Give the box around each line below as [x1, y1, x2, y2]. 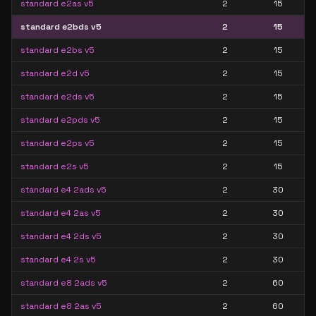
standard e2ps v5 [20, 138, 95, 149]
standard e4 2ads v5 [20, 184, 107, 195]
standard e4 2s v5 [20, 254, 96, 265]
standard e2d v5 [20, 68, 90, 79]
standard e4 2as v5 [20, 207, 101, 219]
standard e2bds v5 [20, 21, 102, 32]
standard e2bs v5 [20, 44, 95, 56]
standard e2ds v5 [20, 91, 95, 102]
